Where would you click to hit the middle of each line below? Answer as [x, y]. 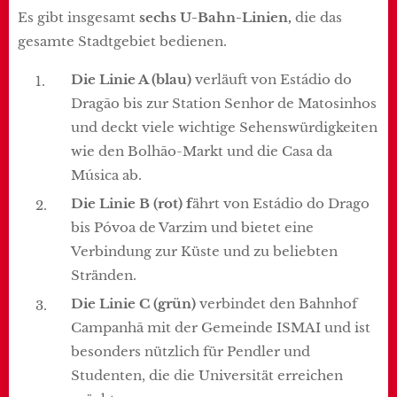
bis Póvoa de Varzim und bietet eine [192, 227]
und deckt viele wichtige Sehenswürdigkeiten [224, 127]
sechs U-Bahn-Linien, [215, 17]
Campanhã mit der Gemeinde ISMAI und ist [221, 327]
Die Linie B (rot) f [132, 203]
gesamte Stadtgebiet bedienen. [122, 41]
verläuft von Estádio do [273, 79]
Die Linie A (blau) [133, 79]
